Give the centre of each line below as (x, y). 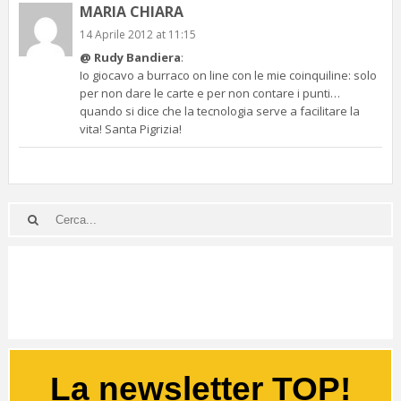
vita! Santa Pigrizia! (130, 128)
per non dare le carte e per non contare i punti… (209, 93)
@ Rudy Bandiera (130, 57)
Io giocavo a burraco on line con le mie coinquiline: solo (228, 75)
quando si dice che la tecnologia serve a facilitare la (219, 111)
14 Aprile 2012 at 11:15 (137, 34)
